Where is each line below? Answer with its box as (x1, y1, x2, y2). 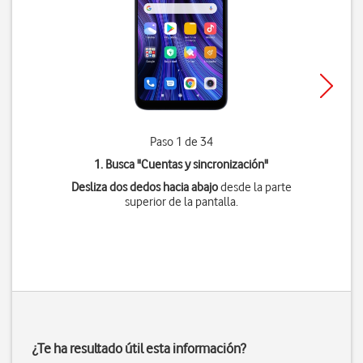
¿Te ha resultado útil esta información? (32, 340, 246, 357)
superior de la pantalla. (124, 194, 238, 209)
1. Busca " (94, 157, 142, 172)
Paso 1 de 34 (149, 135, 213, 149)
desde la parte (217, 180, 292, 194)
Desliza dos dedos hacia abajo (70, 180, 218, 194)
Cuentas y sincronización (141, 157, 265, 172)
